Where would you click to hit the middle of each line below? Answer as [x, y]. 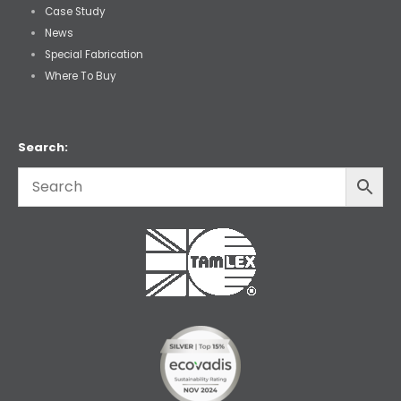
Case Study [75, 12]
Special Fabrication [94, 55]
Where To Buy [80, 77]
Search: [43, 147]
